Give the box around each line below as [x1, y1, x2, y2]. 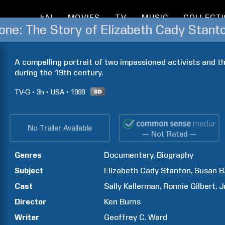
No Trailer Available [28, 124, 92, 133]
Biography [157, 150, 194, 160]
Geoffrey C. [104, 212, 147, 222]
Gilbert [190, 181, 216, 191]
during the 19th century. [15, 68, 103, 77]
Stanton [161, 166, 191, 175]
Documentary [104, 150, 154, 160]
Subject [15, 166, 43, 175]
